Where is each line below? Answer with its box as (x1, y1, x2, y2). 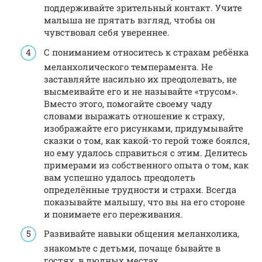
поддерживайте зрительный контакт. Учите (44, 2, 242, 14)
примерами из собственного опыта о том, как (44, 158, 249, 171)
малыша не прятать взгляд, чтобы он (44, 14, 215, 26)
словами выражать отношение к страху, (44, 109, 225, 122)
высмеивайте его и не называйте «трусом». (44, 85, 238, 97)
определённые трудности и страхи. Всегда (44, 183, 236, 195)
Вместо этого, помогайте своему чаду (44, 97, 212, 109)
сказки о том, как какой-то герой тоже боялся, (44, 134, 250, 146)
